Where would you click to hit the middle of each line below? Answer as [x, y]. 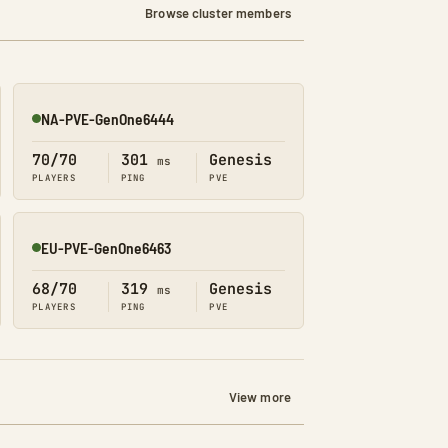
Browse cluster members [218, 12]
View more [259, 396]
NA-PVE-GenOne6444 [107, 118]
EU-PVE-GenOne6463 [106, 247]
